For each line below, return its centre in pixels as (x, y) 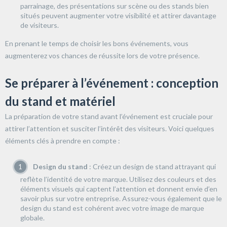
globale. (32, 217)
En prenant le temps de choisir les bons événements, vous (97, 43)
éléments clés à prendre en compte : (63, 140)
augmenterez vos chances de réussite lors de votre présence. (102, 55)
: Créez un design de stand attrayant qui (152, 166)
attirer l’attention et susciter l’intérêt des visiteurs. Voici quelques (110, 128)
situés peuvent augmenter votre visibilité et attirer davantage (118, 15)
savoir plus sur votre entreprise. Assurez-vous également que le (121, 198)
